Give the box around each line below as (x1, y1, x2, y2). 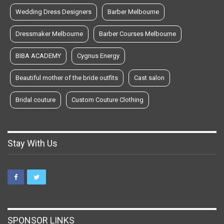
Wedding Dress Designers (15, 7, 91, 15)
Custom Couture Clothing (71, 95, 143, 103)
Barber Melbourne (107, 7, 159, 15)
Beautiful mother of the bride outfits (15, 73, 118, 81)
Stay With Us (7, 137, 57, 148)
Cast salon (134, 73, 164, 81)
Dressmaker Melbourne (15, 29, 83, 37)
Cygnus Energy (77, 51, 119, 59)
